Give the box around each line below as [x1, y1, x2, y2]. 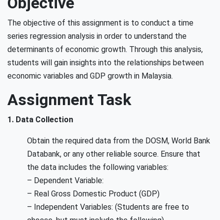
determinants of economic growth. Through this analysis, [7, 45, 203, 54]
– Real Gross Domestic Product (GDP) [27, 189, 160, 198]
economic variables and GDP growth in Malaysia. [7, 71, 173, 81]
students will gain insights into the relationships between [7, 58, 204, 67]
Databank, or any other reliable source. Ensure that [27, 149, 200, 159]
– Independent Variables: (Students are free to [27, 202, 189, 212]
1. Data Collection [7, 115, 73, 124]
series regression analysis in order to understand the [7, 31, 187, 41]
